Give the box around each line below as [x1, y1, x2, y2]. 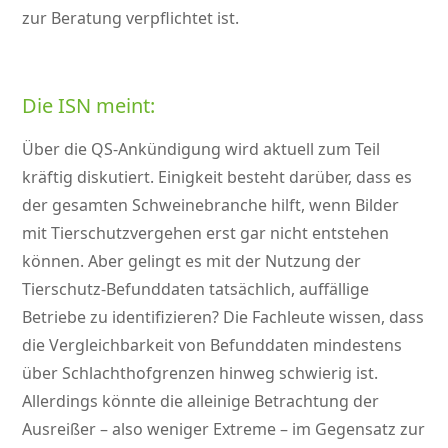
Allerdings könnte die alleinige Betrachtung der [22, 390, 380, 413]
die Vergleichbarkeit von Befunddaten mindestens [22, 334, 403, 357]
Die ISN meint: [22, 92, 156, 120]
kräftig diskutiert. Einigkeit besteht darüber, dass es [22, 166, 413, 189]
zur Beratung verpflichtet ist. [22, 7, 240, 30]
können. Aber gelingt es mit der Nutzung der [22, 250, 362, 273]
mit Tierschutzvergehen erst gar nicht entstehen [22, 222, 390, 245]
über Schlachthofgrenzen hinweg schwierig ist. [22, 362, 379, 385]
